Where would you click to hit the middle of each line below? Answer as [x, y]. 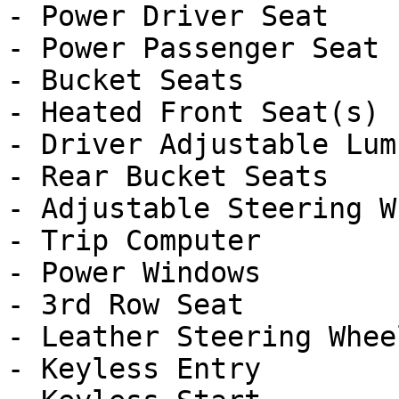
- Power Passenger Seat [193, 48]
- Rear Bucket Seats [168, 176]
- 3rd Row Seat [126, 305]
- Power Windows [134, 273]
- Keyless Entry [134, 369]
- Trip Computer [134, 240]
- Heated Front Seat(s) [193, 112]
